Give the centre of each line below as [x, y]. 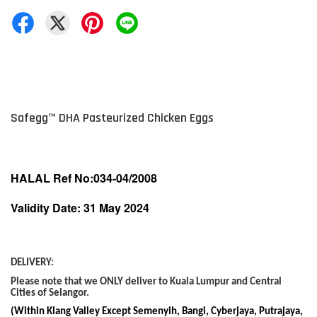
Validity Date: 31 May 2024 [80, 208]
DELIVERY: [32, 263]
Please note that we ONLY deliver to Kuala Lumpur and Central [146, 282]
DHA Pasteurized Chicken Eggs [135, 118]
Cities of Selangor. [50, 293]
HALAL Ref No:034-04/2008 [84, 178]
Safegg [29, 118]
